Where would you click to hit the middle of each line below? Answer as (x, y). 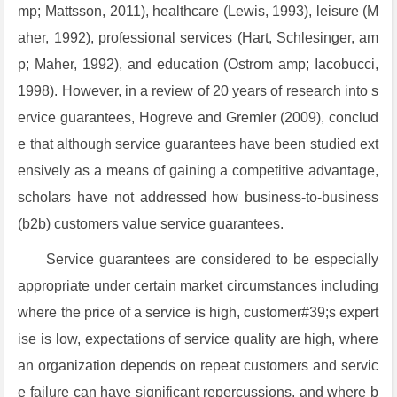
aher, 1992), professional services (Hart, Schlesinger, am (198, 38)
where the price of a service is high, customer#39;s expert (198, 312)
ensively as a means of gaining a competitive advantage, (198, 171)
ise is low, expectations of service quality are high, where (198, 339)
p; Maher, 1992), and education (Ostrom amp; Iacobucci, (198, 64)
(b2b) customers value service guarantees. (151, 224)
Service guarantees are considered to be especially (213, 259)
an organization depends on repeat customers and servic (198, 366)
